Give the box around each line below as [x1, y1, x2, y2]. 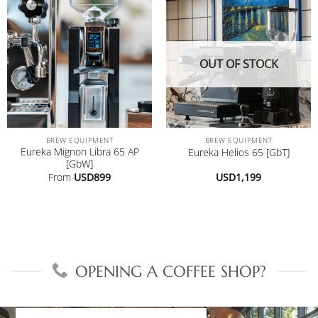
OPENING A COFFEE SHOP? [75, 261, 267, 282]
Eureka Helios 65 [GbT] [187, 146, 290, 160]
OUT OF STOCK [199, 55, 278, 72]
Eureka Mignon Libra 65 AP [20, 145, 139, 159]
